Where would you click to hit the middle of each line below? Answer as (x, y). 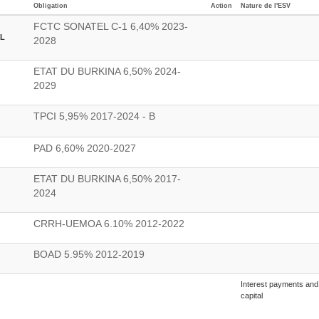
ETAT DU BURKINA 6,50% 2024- (107, 72)
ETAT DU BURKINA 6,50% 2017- (107, 179)
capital (252, 296)
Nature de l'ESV (266, 6)
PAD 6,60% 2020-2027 (85, 148)
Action (221, 6)
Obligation (51, 6)
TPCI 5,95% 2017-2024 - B (94, 116)
